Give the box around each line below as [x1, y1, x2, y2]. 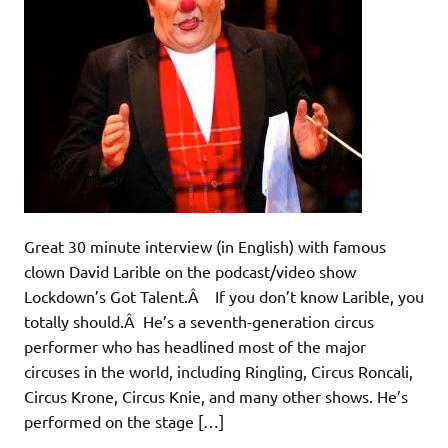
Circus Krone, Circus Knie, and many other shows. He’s [24, 385, 408, 406]
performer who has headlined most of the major [24, 335, 366, 356]
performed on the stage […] [24, 410, 224, 431]
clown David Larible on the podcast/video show [24, 260, 356, 281]
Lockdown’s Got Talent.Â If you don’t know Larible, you [24, 285, 424, 306]
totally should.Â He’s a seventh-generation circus [24, 310, 374, 331]
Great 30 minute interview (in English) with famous [24, 235, 386, 256]
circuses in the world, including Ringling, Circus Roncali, [24, 360, 413, 381]
